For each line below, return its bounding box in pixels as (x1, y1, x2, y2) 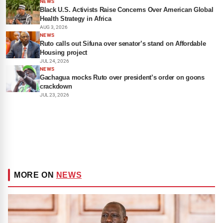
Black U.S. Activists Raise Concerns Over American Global (40, 6, 214, 13)
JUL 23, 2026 (40, 92, 69, 98)
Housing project (40, 49, 88, 56)
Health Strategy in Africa (40, 15, 111, 22)
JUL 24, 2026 (40, 58, 69, 64)
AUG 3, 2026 (40, 24, 68, 30)
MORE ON (14, 171, 56, 179)
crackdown (40, 83, 72, 90)
